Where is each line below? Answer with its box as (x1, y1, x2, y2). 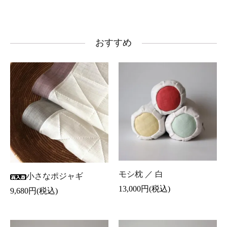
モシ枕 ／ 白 (119, 170, 163, 179)
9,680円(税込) (10, 186, 58, 196)
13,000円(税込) (119, 184, 170, 194)
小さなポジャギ (26, 172, 84, 181)
